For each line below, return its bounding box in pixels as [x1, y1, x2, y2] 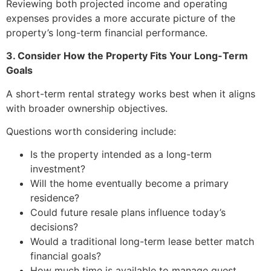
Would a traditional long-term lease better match [30, 235, 254, 248]
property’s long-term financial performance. [6, 26, 207, 39]
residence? [30, 192, 79, 204]
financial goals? [30, 250, 101, 263]
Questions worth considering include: [6, 125, 176, 138]
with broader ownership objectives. [6, 102, 168, 114]
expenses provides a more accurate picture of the [6, 11, 235, 24]
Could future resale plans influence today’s [30, 206, 226, 219]
